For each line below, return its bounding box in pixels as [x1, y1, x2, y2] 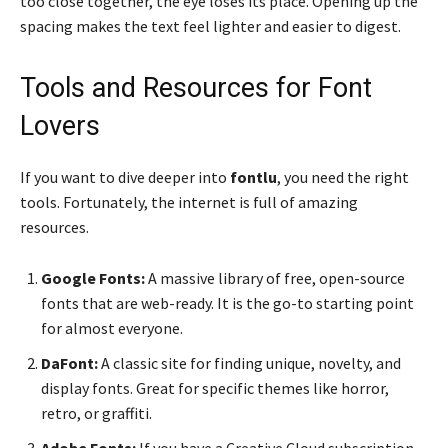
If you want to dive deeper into [20, 167, 230, 188]
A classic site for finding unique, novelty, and [98, 353, 401, 374]
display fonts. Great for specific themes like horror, [41, 378, 389, 399]
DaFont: [41, 353, 98, 374]
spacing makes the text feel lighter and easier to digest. [20, 16, 401, 37]
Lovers [20, 110, 100, 143]
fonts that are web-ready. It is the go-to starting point [41, 293, 414, 314]
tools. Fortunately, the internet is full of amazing [20, 192, 358, 213]
